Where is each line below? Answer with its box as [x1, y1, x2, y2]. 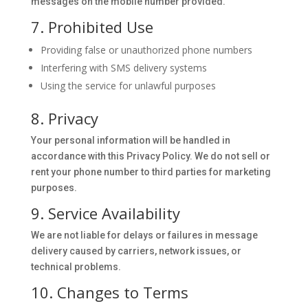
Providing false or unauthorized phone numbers [40, 43, 252, 56]
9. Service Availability [30, 203, 180, 223]
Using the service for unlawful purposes [40, 79, 216, 92]
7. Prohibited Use [30, 16, 153, 37]
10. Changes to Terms [30, 282, 188, 302]
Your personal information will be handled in [30, 135, 230, 146]
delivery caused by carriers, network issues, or [30, 245, 241, 256]
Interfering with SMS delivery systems [40, 61, 207, 74]
